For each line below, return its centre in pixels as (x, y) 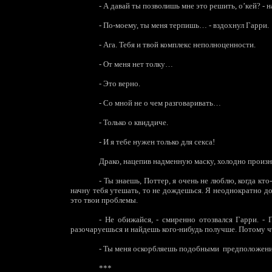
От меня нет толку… (138, 64)
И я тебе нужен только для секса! (158, 142)
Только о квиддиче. (135, 122)
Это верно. (121, 83)
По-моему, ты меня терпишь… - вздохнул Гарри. (185, 25)
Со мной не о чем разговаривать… (161, 103)
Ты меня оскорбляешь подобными (161, 249)
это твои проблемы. (104, 200)
